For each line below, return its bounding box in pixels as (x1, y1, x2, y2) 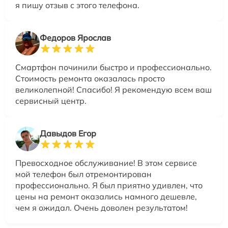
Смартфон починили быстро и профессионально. (15, 62, 212, 72)
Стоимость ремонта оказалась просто (15, 73, 165, 83)
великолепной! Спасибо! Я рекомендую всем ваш (15, 84, 212, 95)
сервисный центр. (15, 96, 87, 106)
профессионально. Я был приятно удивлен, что (15, 180, 203, 190)
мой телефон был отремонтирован (15, 169, 152, 179)
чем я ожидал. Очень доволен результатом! (15, 203, 188, 213)
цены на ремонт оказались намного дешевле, (15, 191, 197, 202)
